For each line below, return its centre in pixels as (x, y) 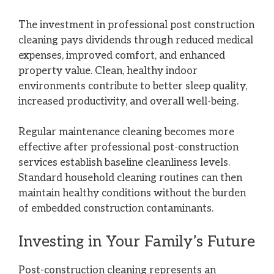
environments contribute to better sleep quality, (133, 86)
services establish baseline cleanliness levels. (124, 163)
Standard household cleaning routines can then (130, 178)
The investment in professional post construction (136, 25)
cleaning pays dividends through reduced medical (136, 40)
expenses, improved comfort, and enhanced (122, 55)
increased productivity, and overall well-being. (128, 101)
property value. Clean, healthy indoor (108, 71)
